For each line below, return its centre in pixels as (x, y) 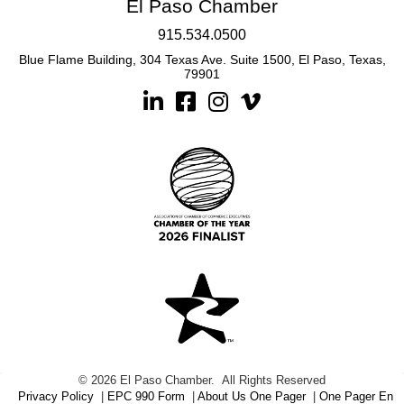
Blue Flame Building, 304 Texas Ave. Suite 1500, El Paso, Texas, (202, 59)
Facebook (207, 99)
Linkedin (170, 99)
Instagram (239, 99)
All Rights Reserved (272, 380)
